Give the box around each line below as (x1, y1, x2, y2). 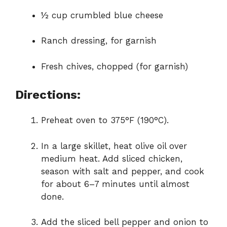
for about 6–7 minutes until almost (41, 178, 190, 189)
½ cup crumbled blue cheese (41, 10, 163, 20)
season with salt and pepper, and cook (41, 166, 204, 176)
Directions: (15, 88, 81, 102)
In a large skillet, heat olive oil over (41, 140, 187, 151)
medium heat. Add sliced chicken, (41, 153, 182, 164)
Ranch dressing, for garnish (41, 35, 157, 46)
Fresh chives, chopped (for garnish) (41, 61, 188, 71)
